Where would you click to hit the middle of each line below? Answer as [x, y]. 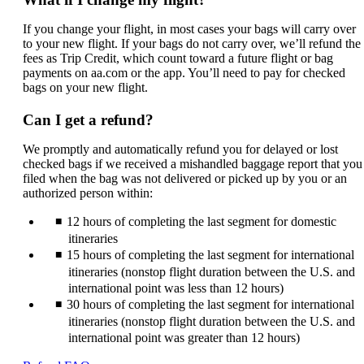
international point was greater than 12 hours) [184, 338]
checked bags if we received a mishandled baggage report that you [193, 164]
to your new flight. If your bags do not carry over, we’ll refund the [192, 44]
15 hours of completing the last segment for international [210, 255]
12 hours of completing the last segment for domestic [201, 222]
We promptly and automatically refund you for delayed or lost [180, 149]
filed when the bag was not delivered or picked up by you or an [185, 179]
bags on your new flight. [85, 88]
